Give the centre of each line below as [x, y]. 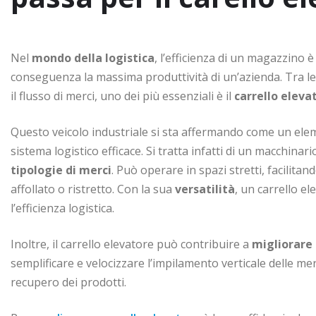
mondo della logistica [93, 57]
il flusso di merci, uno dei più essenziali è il [122, 96]
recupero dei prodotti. [68, 282]
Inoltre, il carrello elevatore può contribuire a [131, 244]
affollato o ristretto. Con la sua [93, 189]
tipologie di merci [61, 170]
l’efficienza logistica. [62, 208]
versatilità [205, 189]
